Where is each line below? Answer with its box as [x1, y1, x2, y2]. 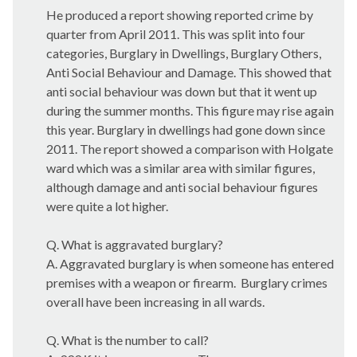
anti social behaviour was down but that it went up [46, 84, 317, 99]
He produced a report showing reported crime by [46, 7, 313, 22]
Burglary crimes [238, 275, 328, 290]
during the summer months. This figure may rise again [46, 103, 334, 118]
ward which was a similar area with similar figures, [46, 160, 315, 175]
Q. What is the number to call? [46, 332, 209, 347]
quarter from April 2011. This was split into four [46, 26, 305, 41]
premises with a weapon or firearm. [46, 275, 236, 290]
